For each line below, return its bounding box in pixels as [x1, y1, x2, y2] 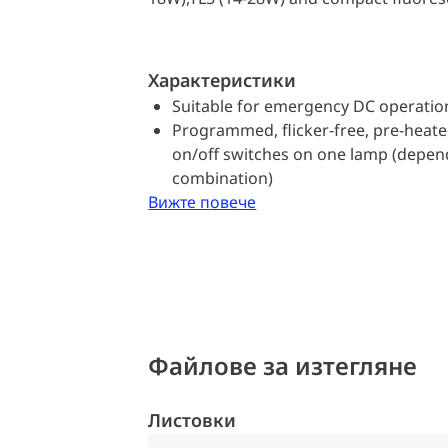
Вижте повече [148, 191, 257, 213]
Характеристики [148, 68, 297, 92]
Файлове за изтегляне [148, 349, 417, 382]
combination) [172, 167, 274, 189]
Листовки [148, 408, 236, 432]
